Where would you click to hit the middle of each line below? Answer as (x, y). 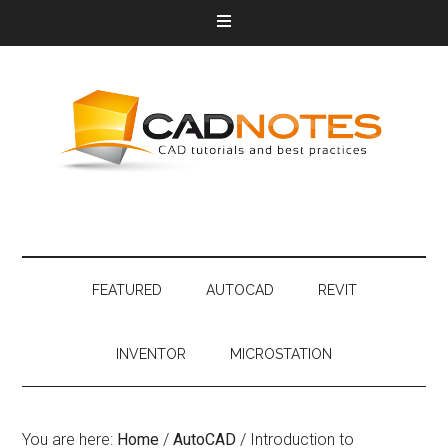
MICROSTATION (281, 354)
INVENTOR (151, 354)
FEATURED (126, 290)
